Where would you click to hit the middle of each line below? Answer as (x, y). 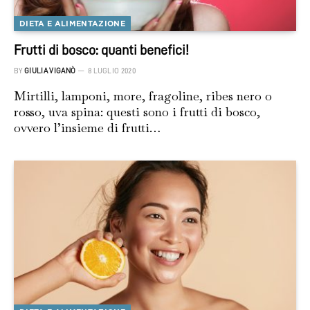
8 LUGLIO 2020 (111, 71)
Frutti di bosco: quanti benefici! (101, 50)
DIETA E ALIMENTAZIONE (72, 24)
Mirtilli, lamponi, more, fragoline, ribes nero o (143, 96)
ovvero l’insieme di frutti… (87, 128)
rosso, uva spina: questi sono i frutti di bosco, (137, 112)
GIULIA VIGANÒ (50, 71)
